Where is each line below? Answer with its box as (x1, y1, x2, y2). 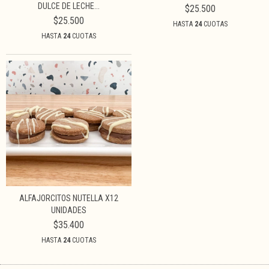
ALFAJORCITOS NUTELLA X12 (19, 193, 118, 203)
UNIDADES (51, 205, 86, 215)
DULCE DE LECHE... (38, 1, 100, 11)
